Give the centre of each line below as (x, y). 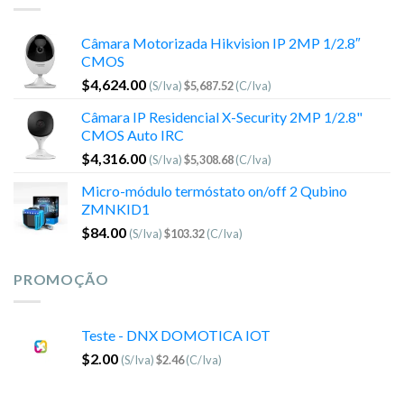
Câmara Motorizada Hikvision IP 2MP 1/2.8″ (221, 43)
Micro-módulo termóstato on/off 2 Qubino (214, 191)
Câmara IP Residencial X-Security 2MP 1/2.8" (222, 117)
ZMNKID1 (115, 209)
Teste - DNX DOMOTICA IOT (176, 335)
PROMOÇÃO (61, 280)
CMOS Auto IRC (133, 135)
